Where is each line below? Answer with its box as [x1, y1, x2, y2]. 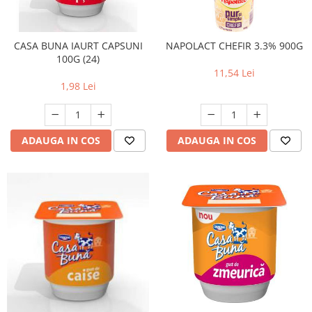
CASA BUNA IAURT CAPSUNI [13, 39, 143, 52]
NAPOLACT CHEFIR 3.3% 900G [165, 39, 303, 52]
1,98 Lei [60, 79, 96, 93]
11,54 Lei [213, 66, 255, 79]
